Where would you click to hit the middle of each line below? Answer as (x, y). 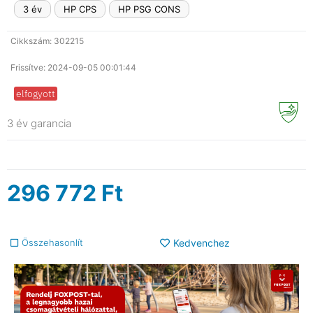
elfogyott (36, 94)
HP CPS (80, 9)
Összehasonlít (52, 242)
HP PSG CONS (149, 9)
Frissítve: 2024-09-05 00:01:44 (73, 67)
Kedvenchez (202, 243)
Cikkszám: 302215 (47, 41)
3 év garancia (39, 123)
